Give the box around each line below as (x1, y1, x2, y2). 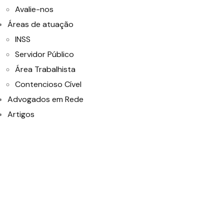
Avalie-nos (15, 4, 53, 14)
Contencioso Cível (15, 79, 81, 89)
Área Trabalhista (15, 64, 75, 74)
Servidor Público (15, 49, 74, 59)
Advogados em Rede (7, 94, 83, 104)
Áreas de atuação (7, 19, 73, 29)
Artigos (7, 109, 34, 119)
